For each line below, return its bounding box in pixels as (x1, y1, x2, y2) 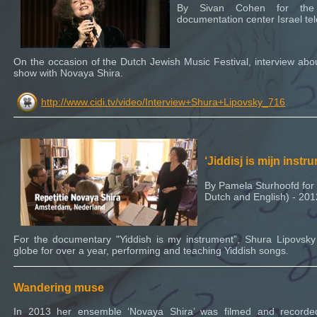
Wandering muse (13, 280, 104, 294)
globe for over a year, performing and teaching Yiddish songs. (13, 244, 289, 256)
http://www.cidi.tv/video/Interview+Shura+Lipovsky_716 (41, 96, 286, 108)
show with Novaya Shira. (13, 67, 123, 79)
